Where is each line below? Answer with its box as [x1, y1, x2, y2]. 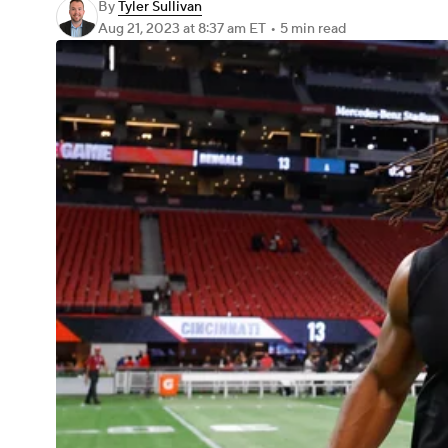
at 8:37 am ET [183, 20, 266, 38]
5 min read [280, 20, 346, 38]
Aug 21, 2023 [98, 20, 183, 38]
